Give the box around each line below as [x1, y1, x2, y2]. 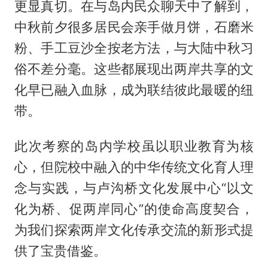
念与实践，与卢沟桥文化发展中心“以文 [14, 180, 254, 196]
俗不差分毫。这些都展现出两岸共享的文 [14, 61, 254, 77]
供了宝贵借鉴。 [14, 243, 106, 259]
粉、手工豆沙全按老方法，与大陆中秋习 [14, 40, 254, 56]
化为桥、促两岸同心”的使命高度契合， [14, 201, 254, 217]
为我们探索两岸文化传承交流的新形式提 [14, 222, 254, 238]
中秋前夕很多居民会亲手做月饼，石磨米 [14, 19, 254, 35]
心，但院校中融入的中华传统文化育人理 [14, 159, 254, 175]
